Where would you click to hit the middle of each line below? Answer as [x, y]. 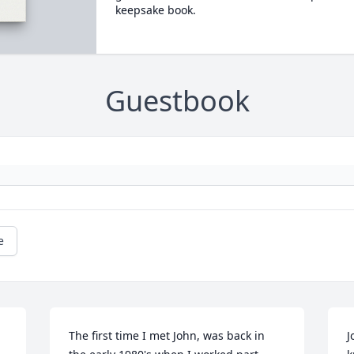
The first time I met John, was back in [167, 336]
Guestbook [177, 101]
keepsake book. [155, 10]
